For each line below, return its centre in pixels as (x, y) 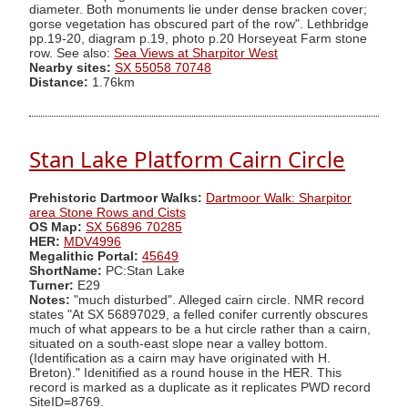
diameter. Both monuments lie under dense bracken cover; (198, 9)
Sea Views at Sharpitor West (196, 53)
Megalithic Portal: (84, 256)
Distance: (59, 82)
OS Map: (56, 227)
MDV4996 (92, 241)
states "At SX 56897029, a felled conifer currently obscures (199, 314)
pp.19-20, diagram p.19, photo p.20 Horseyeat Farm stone (198, 38)
